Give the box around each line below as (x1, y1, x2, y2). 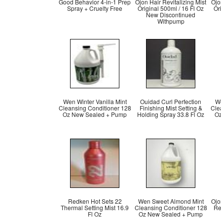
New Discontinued (146, 10, 195, 19)
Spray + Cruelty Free (67, 4, 122, 12)
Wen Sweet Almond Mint (138, 197, 204, 205)
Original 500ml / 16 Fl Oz (138, 4, 204, 12)
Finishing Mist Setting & (139, 104, 202, 112)
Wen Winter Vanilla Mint (63, 97, 127, 106)
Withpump (157, 17, 184, 25)
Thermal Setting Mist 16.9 (61, 203, 129, 212)
